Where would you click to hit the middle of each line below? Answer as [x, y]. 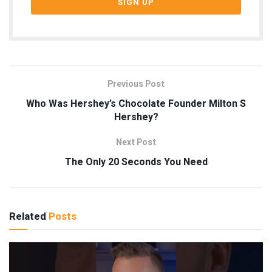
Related [28, 216]
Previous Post [136, 84]
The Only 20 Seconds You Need [136, 162]
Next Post [136, 142]
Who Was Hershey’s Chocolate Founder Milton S [136, 104]
